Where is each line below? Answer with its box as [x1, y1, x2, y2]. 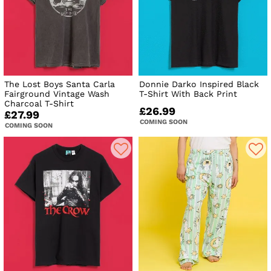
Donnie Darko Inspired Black [139, 79, 260, 89]
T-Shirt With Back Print [139, 88, 238, 99]
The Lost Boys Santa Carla [4, 79, 115, 89]
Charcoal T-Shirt [4, 98, 74, 108]
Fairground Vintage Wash [4, 88, 109, 99]
